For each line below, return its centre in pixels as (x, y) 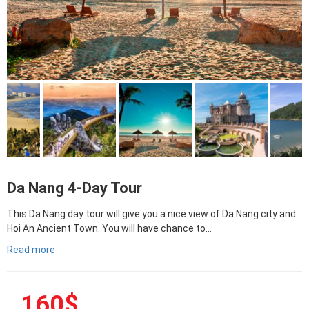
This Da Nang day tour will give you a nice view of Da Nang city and (151, 214)
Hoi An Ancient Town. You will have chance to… (109, 228)
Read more (31, 250)
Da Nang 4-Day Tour (74, 188)
